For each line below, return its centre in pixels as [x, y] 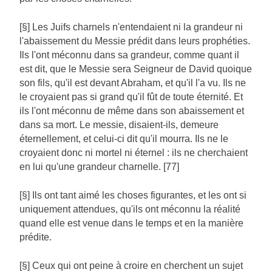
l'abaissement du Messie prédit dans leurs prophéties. [135, 41]
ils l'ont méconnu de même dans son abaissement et [132, 111]
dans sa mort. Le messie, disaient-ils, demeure [119, 125]
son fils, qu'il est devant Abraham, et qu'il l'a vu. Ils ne [133, 83]
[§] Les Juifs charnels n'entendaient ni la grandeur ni [131, 27]
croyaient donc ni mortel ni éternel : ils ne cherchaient [134, 153]
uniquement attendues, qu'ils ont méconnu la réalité [130, 209]
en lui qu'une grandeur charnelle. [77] [99, 167]
